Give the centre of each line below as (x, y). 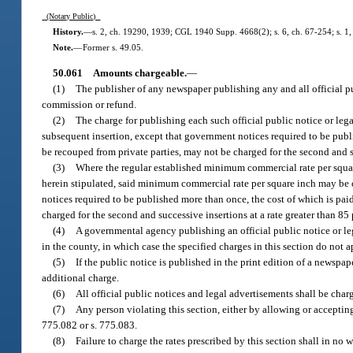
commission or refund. (89, 105)
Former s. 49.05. (113, 47)
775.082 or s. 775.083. (90, 325)
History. (68, 31)
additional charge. (81, 278)
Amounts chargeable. (139, 73)
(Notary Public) (71, 16)
